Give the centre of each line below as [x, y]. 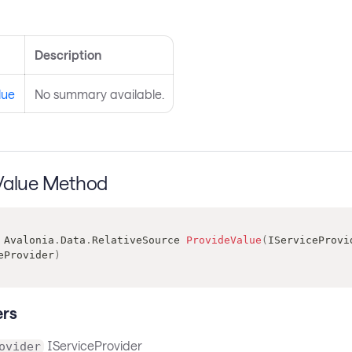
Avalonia [29, 240]
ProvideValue [224, 240]
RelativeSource [136, 240]
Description [68, 55]
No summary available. [99, 94]
